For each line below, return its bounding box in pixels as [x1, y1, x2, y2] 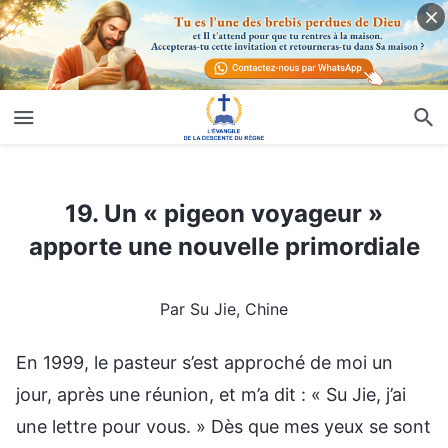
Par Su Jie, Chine [160, 298, 288, 319]
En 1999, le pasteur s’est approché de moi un [16, 351, 393, 373]
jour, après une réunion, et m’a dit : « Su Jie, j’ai [16, 383, 406, 405]
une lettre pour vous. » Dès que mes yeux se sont [16, 415, 431, 437]
